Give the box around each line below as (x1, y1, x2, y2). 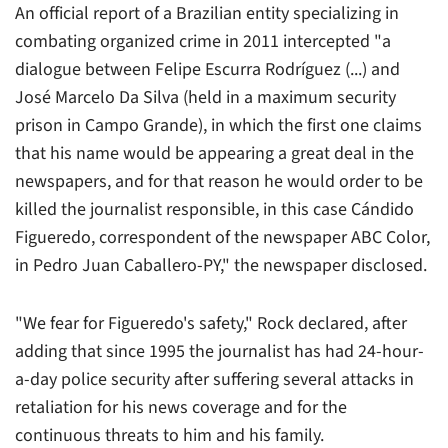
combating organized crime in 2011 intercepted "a (15, 28, 391, 54)
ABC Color (351, 224, 426, 250)
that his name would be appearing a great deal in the (15, 140, 414, 166)
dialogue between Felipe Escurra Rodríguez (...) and (15, 56, 400, 82)
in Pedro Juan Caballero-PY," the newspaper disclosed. (15, 252, 427, 278)
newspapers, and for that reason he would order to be (15, 168, 423, 194)
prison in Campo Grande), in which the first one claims (15, 112, 422, 138)
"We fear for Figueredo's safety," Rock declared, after (15, 310, 407, 336)
